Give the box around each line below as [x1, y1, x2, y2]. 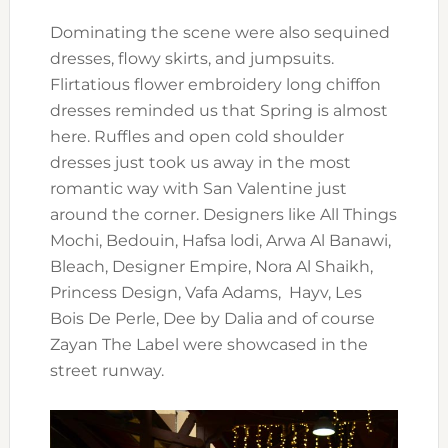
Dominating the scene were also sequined [49, 22, 390, 42]
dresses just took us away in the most [49, 152, 351, 172]
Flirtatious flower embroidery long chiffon [49, 74, 381, 94]
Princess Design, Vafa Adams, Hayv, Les [49, 282, 362, 302]
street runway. [49, 360, 164, 380]
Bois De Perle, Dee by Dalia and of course [49, 308, 375, 328]
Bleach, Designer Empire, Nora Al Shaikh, [49, 256, 373, 276]
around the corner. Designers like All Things [49, 204, 397, 224]
